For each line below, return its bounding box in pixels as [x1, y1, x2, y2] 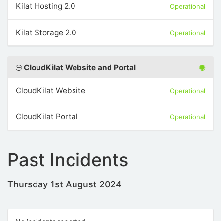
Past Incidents [7, 148, 128, 171]
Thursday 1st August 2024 [7, 179, 122, 189]
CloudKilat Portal [16, 111, 78, 121]
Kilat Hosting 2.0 [16, 1, 75, 11]
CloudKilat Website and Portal [24, 62, 136, 72]
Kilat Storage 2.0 [16, 28, 76, 37]
